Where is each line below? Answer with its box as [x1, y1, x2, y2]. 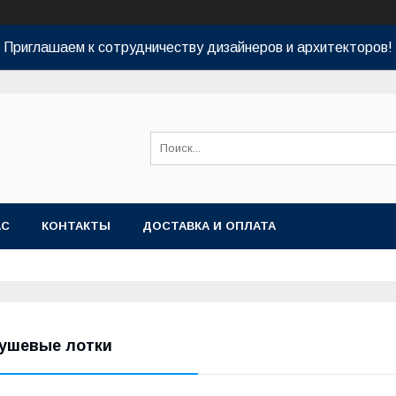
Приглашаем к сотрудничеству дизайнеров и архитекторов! [4, 40, 392, 55]
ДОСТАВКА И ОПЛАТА [142, 219, 276, 232]
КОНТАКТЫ [42, 219, 110, 232]
